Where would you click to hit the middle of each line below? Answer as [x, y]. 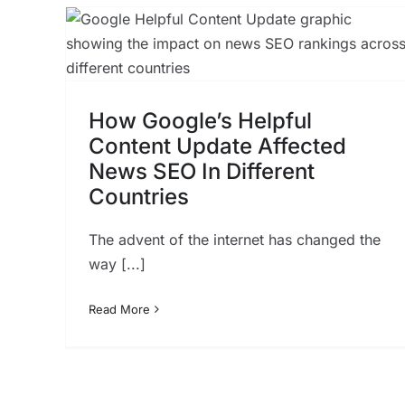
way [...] [117, 264]
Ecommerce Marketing [265, 29]
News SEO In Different [201, 171]
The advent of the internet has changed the [234, 239]
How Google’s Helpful [200, 120]
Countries [138, 196]
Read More [119, 310]
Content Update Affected [217, 146]
